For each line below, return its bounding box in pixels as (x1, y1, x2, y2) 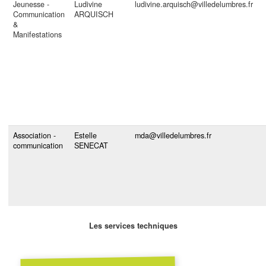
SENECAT (74, 140, 108, 151)
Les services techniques (88, 220, 178, 231)
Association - (13, 130, 56, 141)
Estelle (74, 130, 97, 141)
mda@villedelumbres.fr (135, 130, 211, 141)
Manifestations (13, 29, 62, 40)
